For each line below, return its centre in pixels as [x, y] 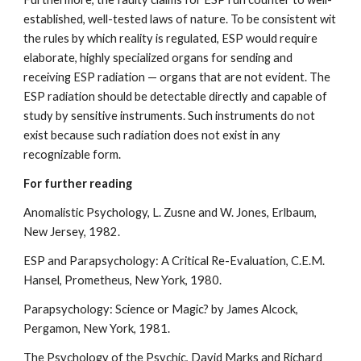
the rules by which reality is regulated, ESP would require [171, 38]
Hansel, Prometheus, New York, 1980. [123, 280]
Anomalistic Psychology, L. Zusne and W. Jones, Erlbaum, [170, 212]
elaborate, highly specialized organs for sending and [158, 58]
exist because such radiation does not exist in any [152, 135]
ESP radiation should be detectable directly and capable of [176, 96]
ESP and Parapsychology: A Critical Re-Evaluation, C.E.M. [174, 261]
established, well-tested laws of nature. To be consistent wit [180, 19]
